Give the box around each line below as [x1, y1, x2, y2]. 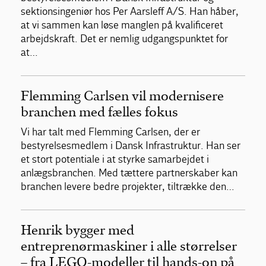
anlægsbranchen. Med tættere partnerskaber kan [21, 166, 237, 179]
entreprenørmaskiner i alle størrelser [21, 237, 237, 254]
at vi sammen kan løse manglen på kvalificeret [21, 18, 223, 31]
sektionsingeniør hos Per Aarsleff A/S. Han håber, [21, 5, 239, 18]
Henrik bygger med [21, 221, 134, 238]
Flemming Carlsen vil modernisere [21, 87, 224, 104]
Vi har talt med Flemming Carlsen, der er [21, 125, 200, 138]
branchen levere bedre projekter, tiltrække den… [21, 180, 235, 193]
